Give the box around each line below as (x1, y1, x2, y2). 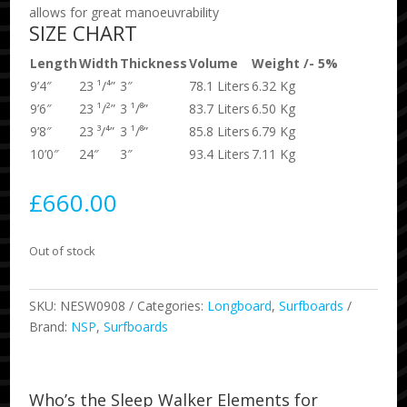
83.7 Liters (189, 100, 251, 118)
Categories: (137, 297, 208, 315)
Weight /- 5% (252, 55, 339, 73)
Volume (189, 55, 239, 73)
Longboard (207, 297, 273, 315)
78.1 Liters (189, 77, 251, 95)
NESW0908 (60, 297, 126, 315)
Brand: (29, 318, 72, 336)
